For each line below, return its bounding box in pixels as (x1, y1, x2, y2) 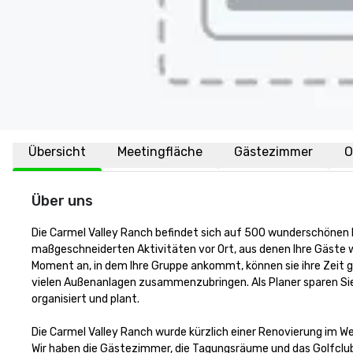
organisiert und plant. (32, 292, 139, 306)
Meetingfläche (117, 144, 203, 159)
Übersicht (28, 144, 86, 159)
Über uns (32, 192, 93, 210)
